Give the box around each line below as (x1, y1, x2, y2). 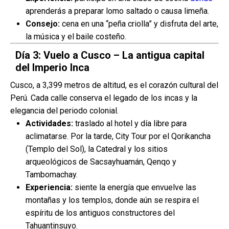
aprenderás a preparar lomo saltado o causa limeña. (26, 6, 209, 16)
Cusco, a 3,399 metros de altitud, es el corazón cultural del (10, 80, 218, 90)
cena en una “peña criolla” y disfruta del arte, (60, 19, 218, 29)
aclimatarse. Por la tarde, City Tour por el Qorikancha (26, 131, 211, 141)
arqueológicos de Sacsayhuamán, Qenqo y (26, 157, 176, 167)
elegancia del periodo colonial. (10, 106, 119, 116)
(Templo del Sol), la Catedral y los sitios (26, 144, 168, 154)
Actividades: (26, 119, 73, 128)
